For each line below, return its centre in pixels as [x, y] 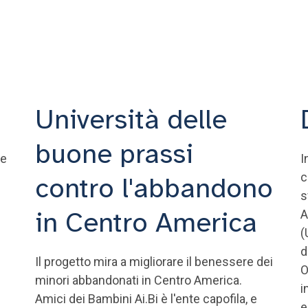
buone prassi [114, 154]
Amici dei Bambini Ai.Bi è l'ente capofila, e [146, 299]
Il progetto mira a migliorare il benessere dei [154, 262]
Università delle [131, 120]
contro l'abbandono [154, 188]
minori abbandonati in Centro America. [138, 280]
